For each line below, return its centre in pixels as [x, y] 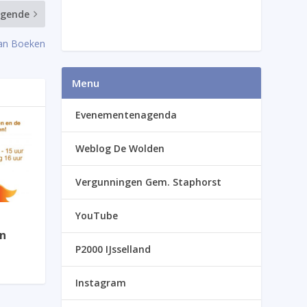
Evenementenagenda [126, 114]
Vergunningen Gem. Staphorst [149, 182]
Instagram [101, 282]
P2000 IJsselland [113, 249]
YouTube [97, 215]
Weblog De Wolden [120, 148]
